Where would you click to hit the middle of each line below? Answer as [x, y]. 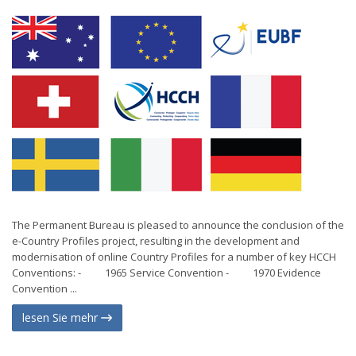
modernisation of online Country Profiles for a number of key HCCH [174, 257]
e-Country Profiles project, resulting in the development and [156, 241]
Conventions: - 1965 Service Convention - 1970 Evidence [166, 273]
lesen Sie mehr [62, 317]
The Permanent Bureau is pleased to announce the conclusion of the [178, 225]
